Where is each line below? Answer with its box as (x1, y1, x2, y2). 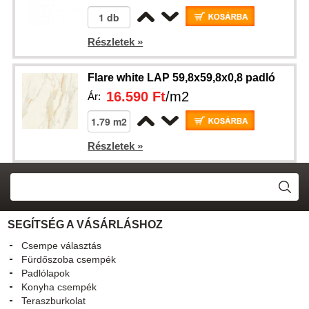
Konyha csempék (21, 281, 97, 292)
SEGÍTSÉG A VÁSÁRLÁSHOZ (8, 219, 163, 230)
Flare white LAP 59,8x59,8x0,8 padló (88, 72, 276, 83)
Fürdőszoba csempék (21, 254, 117, 265)
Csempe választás (21, 240, 102, 251)
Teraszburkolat (21, 295, 86, 306)
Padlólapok (21, 268, 70, 279)
